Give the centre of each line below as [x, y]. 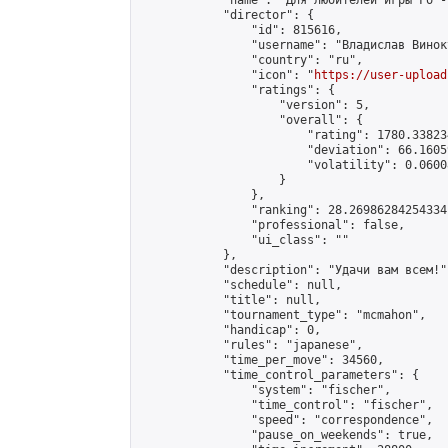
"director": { [226, 15]
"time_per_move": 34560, [261, 360]
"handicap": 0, [230, 330]
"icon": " [226, 75]
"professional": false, [272, 225]
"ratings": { [237, 90]
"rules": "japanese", [251, 345]
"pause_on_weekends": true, [286, 435]
